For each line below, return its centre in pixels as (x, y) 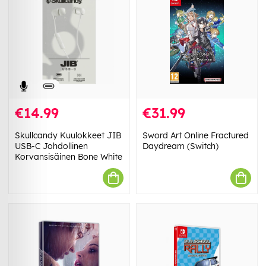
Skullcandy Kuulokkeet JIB (68, 136)
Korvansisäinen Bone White (69, 157)
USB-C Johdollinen (51, 146)
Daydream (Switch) (180, 146)
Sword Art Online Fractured (196, 136)
